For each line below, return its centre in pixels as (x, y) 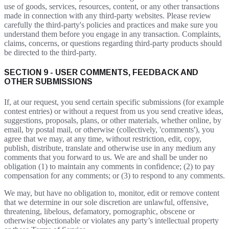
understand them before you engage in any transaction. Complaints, (112, 34)
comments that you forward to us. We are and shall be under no (106, 157)
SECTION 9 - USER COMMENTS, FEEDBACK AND (101, 73)
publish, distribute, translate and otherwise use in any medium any (110, 148)
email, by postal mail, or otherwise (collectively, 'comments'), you (109, 129)
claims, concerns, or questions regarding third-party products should (113, 43)
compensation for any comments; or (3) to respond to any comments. (114, 175)
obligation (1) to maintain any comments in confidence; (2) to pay (109, 166)
